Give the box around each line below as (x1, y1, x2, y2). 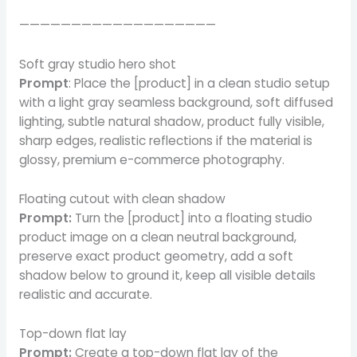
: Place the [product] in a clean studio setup (68, 75, 330, 92)
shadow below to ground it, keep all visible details (18, 266, 316, 284)
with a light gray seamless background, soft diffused (18, 94, 333, 112)
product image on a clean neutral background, (18, 228, 296, 245)
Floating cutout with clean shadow (18, 190, 226, 207)
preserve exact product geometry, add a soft (18, 247, 293, 265)
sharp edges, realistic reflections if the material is (18, 132, 312, 150)
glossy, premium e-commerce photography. (18, 151, 284, 169)
